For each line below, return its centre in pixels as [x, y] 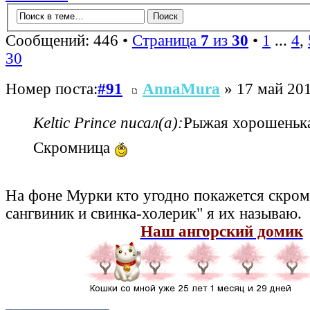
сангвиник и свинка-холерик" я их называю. [154, 214]
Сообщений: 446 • [69, 40]
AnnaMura [181, 89]
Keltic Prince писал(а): [108, 123]
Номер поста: [52, 89]
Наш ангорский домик [221, 232]
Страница [166, 40]
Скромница [74, 148]
